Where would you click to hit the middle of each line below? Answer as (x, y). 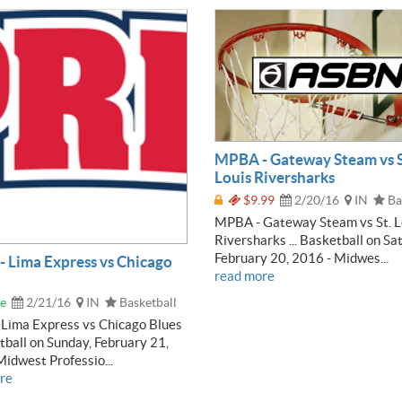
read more (245, 276)
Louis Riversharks (275, 178)
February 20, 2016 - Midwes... (301, 258)
